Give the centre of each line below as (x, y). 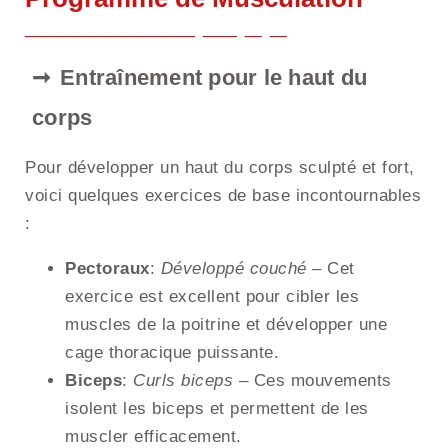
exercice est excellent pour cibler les (212, 297)
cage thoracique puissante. (172, 353)
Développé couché (233, 269)
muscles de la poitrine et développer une (226, 325)
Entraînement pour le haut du (213, 78)
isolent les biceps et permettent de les (217, 409)
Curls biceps (183, 381)
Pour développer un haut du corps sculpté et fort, (220, 168)
